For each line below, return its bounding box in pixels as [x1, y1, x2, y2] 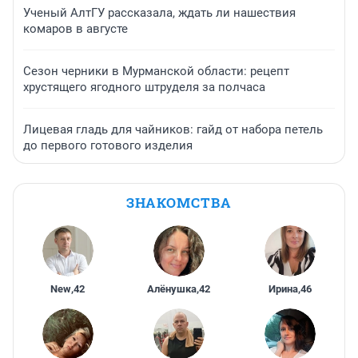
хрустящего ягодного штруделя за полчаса [23, 79, 265, 94]
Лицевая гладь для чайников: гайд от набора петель [23, 121, 323, 137]
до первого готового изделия [23, 137, 193, 153]
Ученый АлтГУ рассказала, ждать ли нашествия [23, 5, 296, 20]
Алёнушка [147, 282, 197, 295]
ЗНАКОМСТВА [126, 193, 232, 212]
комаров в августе [23, 21, 128, 36]
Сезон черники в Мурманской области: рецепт [23, 63, 289, 78]
